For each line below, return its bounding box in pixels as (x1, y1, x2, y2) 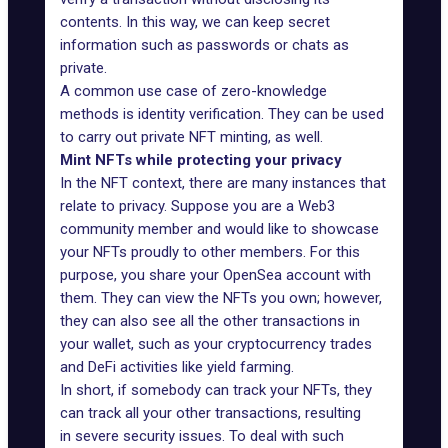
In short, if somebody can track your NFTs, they (60, 381, 372, 399)
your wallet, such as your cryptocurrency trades (60, 335, 372, 353)
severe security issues (75, 427, 222, 445)
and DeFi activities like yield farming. (60, 358, 294, 376)
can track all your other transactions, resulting (60, 404, 361, 422)
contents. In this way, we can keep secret (60, 13, 330, 31)
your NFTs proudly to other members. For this (60, 243, 360, 261)
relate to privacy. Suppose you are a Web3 (60, 197, 335, 215)
